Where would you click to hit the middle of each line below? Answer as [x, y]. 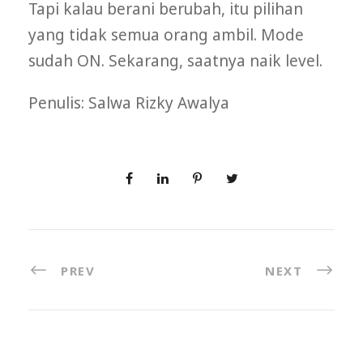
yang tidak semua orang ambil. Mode [166, 34]
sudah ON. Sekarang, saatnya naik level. [175, 60]
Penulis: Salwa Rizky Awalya [129, 102]
